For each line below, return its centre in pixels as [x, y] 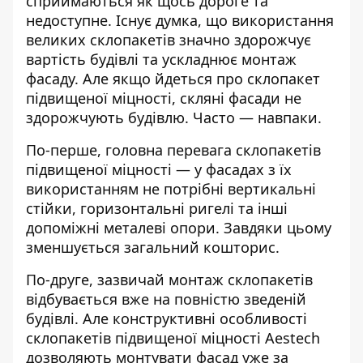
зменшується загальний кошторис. [153, 247]
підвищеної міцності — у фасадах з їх [159, 169]
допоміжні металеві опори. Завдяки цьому [179, 228]
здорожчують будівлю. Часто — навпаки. [176, 117]
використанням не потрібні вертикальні [171, 189]
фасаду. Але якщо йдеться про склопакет [173, 79]
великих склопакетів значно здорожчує [169, 40]
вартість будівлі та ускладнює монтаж [161, 59]
